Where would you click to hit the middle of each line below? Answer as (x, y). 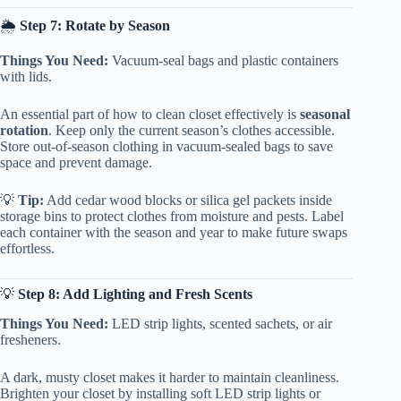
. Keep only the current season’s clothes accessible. (192, 130)
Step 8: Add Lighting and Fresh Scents (135, 294)
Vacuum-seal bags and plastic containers (223, 60)
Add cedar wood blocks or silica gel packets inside (188, 200)
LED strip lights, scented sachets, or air (220, 323)
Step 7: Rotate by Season (95, 26)
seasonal (325, 114)
